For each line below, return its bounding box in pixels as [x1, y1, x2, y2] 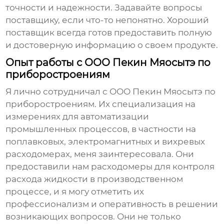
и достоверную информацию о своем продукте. [5, 40, 218, 50]
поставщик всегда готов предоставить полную [5, 27, 212, 38]
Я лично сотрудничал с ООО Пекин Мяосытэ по [5, 86, 216, 97]
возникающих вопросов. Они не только [5, 211, 181, 222]
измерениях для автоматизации [5, 111, 149, 122]
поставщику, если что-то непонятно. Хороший [5, 15, 209, 25]
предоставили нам [5, 161, 91, 172]
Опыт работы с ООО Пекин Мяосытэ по [5, 56, 211, 69]
